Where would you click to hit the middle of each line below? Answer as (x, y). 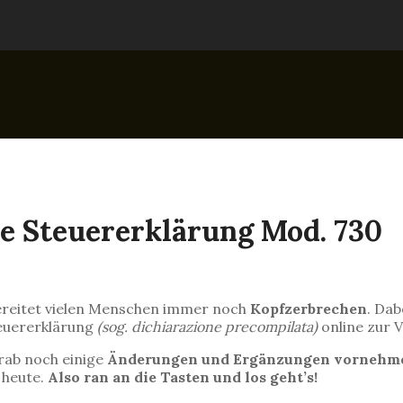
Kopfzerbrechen (309, 309)
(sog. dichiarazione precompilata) (207, 327)
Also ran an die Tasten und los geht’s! (183, 377)
